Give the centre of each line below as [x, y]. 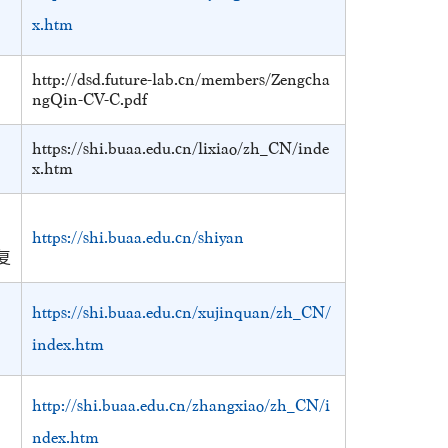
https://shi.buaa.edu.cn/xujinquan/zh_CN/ [181, 312]
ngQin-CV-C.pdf [89, 99]
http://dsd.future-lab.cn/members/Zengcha [181, 79]
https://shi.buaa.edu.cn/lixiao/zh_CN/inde [180, 148]
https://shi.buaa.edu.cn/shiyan [138, 237]
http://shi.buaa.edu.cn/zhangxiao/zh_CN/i [181, 405]
